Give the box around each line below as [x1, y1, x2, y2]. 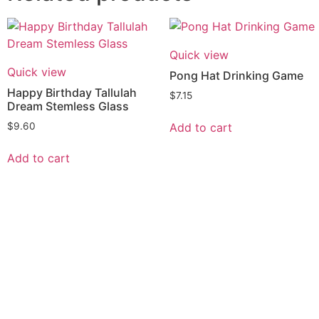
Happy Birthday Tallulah [7, 85, 137, 100]
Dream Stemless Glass [7, 99, 129, 114]
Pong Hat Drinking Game [169, 68, 303, 83]
